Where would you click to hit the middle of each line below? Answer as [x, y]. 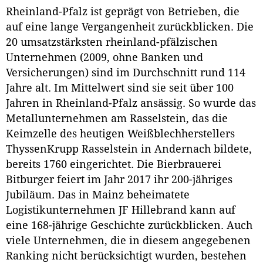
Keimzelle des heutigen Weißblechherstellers [120, 134]
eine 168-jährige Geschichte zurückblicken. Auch [129, 226]
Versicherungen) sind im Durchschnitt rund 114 [126, 73]
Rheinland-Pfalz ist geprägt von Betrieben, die [123, 12]
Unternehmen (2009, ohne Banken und [104, 58]
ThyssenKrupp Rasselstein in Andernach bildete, [129, 149]
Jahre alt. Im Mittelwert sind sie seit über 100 [120, 88]
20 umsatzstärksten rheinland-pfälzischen [112, 43]
